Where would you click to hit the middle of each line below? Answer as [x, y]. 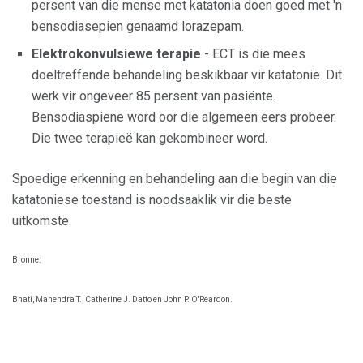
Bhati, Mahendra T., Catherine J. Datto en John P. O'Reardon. [122, 299]
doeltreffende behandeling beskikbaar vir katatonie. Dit [187, 75]
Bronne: [26, 260]
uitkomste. [42, 221]
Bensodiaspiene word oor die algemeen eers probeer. [184, 117]
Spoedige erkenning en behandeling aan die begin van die [175, 179]
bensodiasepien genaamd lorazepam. [138, 27]
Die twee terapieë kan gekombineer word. [149, 139]
